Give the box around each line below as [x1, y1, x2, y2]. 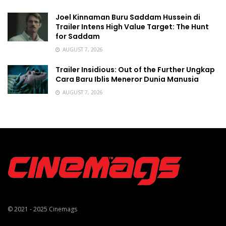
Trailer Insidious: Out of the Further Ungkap [55, 65, 215, 75]
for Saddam [55, 31, 100, 41]
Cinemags [49, 205, 77, 213]
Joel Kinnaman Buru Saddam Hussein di [55, 12, 200, 22]
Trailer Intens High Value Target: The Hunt [55, 22, 209, 32]
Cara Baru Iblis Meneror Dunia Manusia [55, 74, 199, 84]
